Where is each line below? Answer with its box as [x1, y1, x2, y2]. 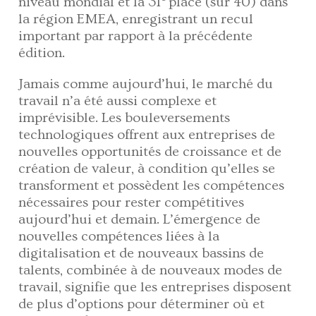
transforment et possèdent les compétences [18, 177, 285, 193]
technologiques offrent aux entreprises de [18, 126, 276, 142]
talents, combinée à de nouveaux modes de [18, 262, 283, 278]
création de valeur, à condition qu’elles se [18, 160, 276, 176]
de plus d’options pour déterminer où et [18, 296, 265, 312]
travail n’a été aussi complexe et [18, 92, 217, 109]
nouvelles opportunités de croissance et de [18, 143, 282, 159]
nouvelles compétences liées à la [18, 228, 220, 244]
